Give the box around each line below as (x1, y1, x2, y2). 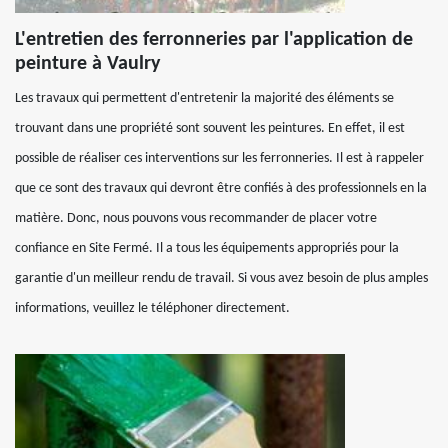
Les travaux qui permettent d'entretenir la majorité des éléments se (15, 90, 394, 106)
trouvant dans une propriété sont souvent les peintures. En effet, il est (15, 120, 405, 136)
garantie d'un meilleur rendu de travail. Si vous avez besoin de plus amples (15, 270, 428, 286)
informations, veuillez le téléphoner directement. (15, 300, 290, 316)
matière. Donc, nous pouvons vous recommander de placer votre (15, 210, 377, 226)
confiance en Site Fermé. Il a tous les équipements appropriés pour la (15, 240, 399, 256)
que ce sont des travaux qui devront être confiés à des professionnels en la (15, 180, 427, 196)
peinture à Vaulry (15, 53, 160, 74)
